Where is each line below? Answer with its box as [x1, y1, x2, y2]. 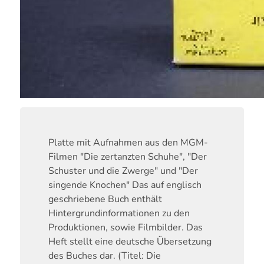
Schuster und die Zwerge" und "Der [48, 164, 198, 178]
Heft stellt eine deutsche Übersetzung [48, 235, 212, 249]
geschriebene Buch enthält [48, 193, 162, 206]
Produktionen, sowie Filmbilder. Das [48, 221, 203, 235]
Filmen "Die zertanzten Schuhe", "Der [48, 150, 207, 164]
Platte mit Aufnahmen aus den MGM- [48, 136, 208, 150]
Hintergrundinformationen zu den [48, 207, 190, 220]
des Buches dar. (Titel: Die [48, 249, 161, 263]
